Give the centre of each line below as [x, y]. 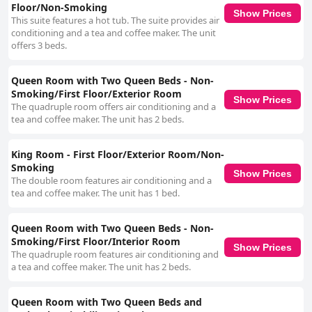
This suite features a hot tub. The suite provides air [115, 21]
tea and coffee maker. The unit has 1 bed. [95, 193]
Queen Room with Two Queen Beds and [107, 302]
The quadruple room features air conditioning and [115, 255]
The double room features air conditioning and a [111, 181]
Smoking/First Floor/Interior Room [96, 242]
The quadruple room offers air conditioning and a [114, 107]
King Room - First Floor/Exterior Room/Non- [118, 155]
